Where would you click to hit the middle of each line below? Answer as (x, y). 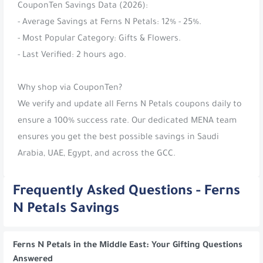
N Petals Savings (66, 210)
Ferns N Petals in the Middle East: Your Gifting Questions (128, 246)
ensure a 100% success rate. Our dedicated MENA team (127, 121)
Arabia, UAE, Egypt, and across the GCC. (97, 154)
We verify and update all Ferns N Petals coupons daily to (130, 105)
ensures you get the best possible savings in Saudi (118, 138)
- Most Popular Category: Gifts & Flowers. (99, 39)
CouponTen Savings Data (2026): (83, 6)
